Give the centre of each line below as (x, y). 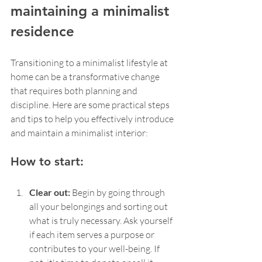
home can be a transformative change (86, 77)
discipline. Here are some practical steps (91, 105)
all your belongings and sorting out (99, 207)
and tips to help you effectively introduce (93, 119)
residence (42, 32)
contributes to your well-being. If (95, 249)
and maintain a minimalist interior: (79, 133)
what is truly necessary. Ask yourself (102, 221)
